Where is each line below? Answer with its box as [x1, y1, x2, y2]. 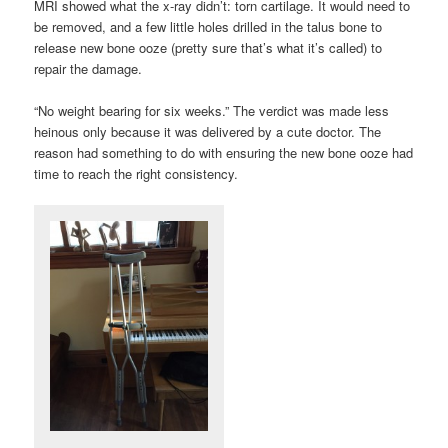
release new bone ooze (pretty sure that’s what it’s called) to [34, 37, 383, 57]
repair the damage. [34, 58, 143, 78]
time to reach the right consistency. [34, 163, 239, 183]
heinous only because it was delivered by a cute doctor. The [34, 121, 382, 141]
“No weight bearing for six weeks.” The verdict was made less [34, 100, 390, 120]
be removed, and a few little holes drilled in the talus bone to [34, 16, 383, 36]
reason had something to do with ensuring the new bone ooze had [34, 142, 414, 162]
